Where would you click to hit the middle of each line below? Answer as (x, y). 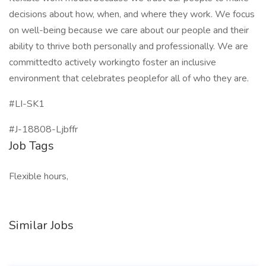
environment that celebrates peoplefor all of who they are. (129, 78)
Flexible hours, (39, 176)
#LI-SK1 (27, 104)
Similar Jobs (41, 225)
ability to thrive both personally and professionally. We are (129, 46)
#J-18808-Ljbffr (43, 129)
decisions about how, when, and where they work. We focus (132, 14)
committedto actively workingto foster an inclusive (113, 62)
